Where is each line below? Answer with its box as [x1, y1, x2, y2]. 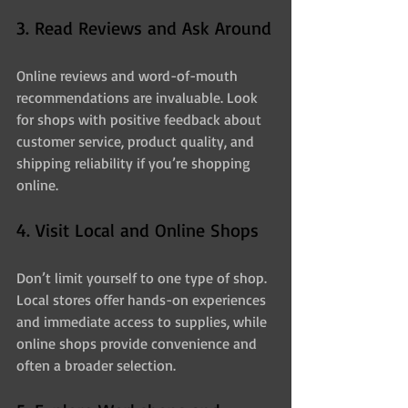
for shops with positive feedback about [16, 109, 265, 128]
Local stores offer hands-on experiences [16, 290, 270, 309]
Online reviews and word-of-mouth [16, 66, 241, 85]
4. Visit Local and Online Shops [16, 218, 259, 241]
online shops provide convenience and [16, 333, 260, 352]
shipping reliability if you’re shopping [16, 153, 254, 172]
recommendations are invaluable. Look [16, 87, 261, 107]
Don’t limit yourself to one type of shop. [16, 268, 270, 287]
